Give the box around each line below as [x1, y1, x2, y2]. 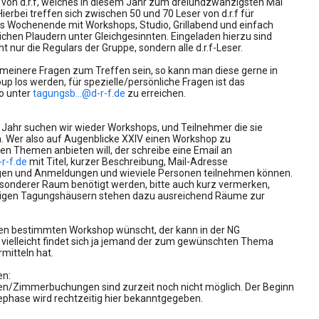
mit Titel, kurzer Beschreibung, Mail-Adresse [27, 156, 228, 167]
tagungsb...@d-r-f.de [33, 88, 125, 99]
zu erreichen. [125, 88, 186, 99]
